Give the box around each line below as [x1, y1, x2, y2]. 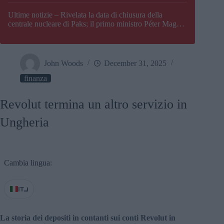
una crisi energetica [8, 37, 68, 46]
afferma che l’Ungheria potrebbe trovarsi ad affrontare [8, 28, 178, 37]
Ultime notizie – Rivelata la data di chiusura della [8, 10, 162, 19]
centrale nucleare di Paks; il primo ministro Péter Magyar [8, 19, 186, 28]
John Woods [44, 58, 83, 67]
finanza [24, 74, 47, 83]
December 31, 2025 [104, 58, 166, 67]
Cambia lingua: [4, 158, 52, 167]
